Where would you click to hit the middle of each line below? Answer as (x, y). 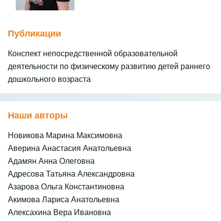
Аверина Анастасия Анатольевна (70, 147)
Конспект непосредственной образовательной (93, 53)
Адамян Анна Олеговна (51, 160)
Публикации (35, 33)
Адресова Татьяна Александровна (71, 173)
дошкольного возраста (49, 79)
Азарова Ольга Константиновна (66, 186)
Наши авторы (38, 115)
